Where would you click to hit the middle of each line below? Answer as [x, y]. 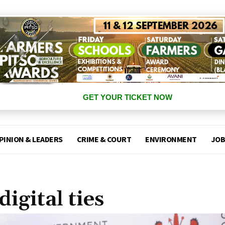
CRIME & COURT [104, 139]
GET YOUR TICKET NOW [127, 97]
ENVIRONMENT [171, 139]
